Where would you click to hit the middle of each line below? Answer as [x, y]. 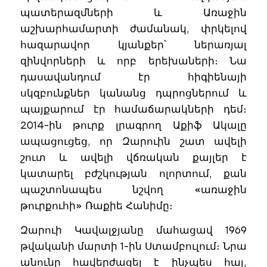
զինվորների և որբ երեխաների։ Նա [133, 61]
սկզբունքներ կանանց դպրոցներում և [133, 93]
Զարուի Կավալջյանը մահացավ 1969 [133, 230]
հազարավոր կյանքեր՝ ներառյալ [133, 45]
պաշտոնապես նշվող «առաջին [133, 190]
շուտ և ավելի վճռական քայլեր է [133, 158]
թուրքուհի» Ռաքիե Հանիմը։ [96, 206]
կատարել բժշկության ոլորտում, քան [133, 174]
